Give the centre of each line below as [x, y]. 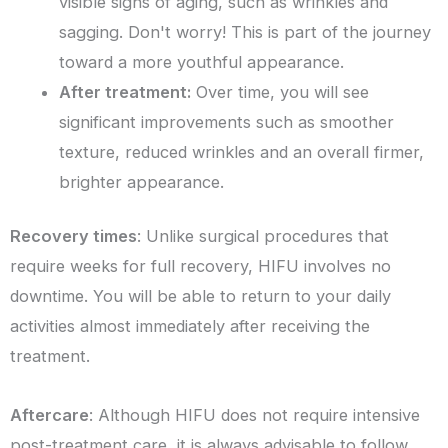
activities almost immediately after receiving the [190, 326]
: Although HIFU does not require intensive [254, 414]
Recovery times [73, 236]
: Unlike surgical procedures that [263, 236]
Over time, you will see [280, 91]
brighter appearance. [142, 181]
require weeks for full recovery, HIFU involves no [200, 266]
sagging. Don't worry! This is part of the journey [245, 31]
